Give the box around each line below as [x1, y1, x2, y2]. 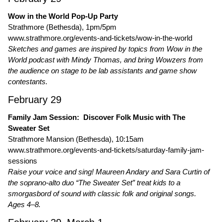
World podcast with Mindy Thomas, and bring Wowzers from [8, 55, 203, 64]
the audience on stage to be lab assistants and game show [8, 66, 197, 75]
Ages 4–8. [8, 200, 41, 209]
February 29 [8, 94, 61, 105]
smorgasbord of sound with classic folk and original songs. [8, 189, 198, 198]
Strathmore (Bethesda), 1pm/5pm [8, 23, 116, 31]
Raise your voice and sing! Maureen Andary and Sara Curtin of [8, 167, 210, 176]
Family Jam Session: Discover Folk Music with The [8, 113, 185, 121]
